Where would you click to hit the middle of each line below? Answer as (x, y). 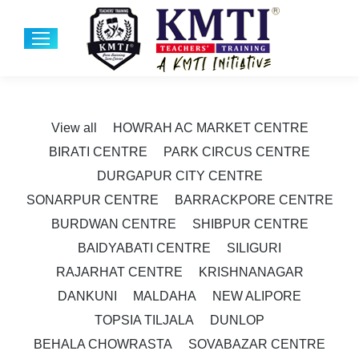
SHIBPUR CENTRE (250, 224)
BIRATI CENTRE (98, 152)
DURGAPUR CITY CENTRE (179, 176)
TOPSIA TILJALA (144, 320)
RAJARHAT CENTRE (119, 272)
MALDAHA (165, 296)
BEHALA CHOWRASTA (103, 344)
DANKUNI (87, 296)
